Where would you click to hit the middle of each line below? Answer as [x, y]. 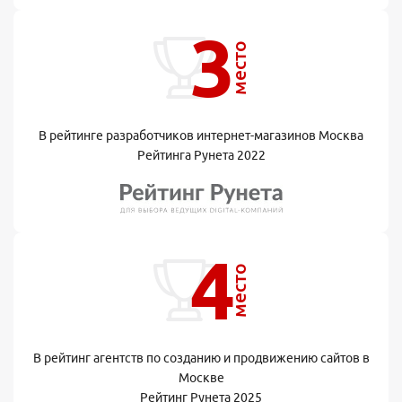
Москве [201, 377]
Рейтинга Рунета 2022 [201, 155]
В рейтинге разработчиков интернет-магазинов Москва [201, 135]
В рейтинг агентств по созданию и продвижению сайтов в [201, 358]
